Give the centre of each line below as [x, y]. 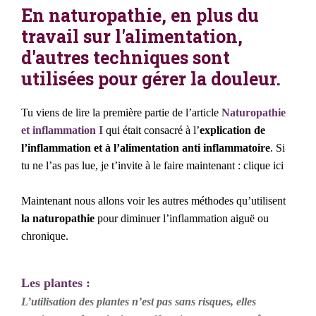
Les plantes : [56, 283]
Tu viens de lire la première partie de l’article [121, 113]
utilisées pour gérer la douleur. [151, 79]
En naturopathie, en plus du [140, 16]
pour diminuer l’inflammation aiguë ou [182, 219]
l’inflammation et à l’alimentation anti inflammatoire [146, 148]
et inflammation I [62, 130]
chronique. [45, 236]
